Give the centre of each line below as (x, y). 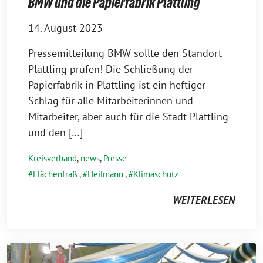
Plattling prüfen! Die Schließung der (111, 69)
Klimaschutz (156, 174)
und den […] (55, 132)
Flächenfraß (55, 174)
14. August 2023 (65, 28)
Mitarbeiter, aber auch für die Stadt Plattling (128, 117)
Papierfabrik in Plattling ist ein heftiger (117, 85)
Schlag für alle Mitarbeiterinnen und (111, 101)
